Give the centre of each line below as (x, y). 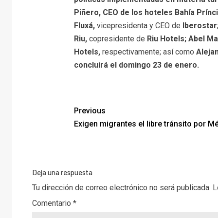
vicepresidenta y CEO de (138, 25)
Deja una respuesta (62, 172)
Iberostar (200, 25)
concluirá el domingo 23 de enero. (136, 65)
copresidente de (117, 38)
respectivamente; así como (148, 52)
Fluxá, (84, 25)
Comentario (53, 203)
